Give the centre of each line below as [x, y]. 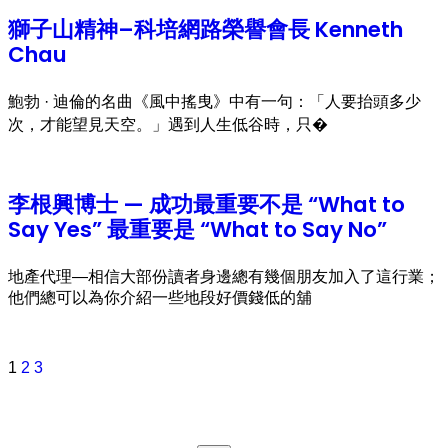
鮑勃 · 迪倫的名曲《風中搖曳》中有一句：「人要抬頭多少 [214, 102]
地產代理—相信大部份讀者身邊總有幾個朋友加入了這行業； [224, 276]
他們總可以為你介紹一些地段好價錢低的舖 [160, 297]
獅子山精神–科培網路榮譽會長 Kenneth [205, 30]
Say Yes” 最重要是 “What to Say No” [197, 229]
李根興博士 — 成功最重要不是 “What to [206, 204]
